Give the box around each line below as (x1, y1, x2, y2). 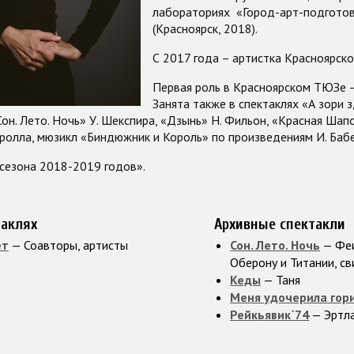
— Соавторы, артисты (8, 237, 128, 253)
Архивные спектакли (214, 216, 346, 233)
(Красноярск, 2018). (152, 21, 258, 36)
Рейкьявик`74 (230, 307, 310, 322)
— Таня (261, 272, 301, 288)
